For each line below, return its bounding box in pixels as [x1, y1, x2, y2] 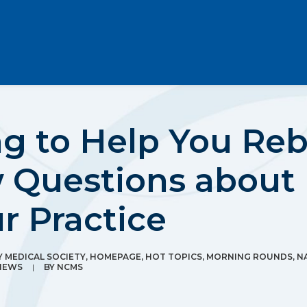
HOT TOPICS [145, 251, 202, 262]
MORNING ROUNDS [206, 251, 293, 262]
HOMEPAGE [90, 251, 141, 262]
